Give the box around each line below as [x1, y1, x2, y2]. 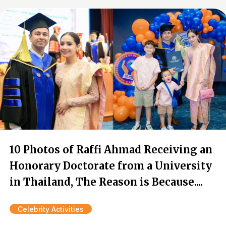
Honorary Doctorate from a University [10, 159, 212, 172]
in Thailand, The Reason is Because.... [10, 176, 203, 188]
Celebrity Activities [18, 205, 84, 213]
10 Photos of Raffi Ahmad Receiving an [10, 143, 212, 156]
